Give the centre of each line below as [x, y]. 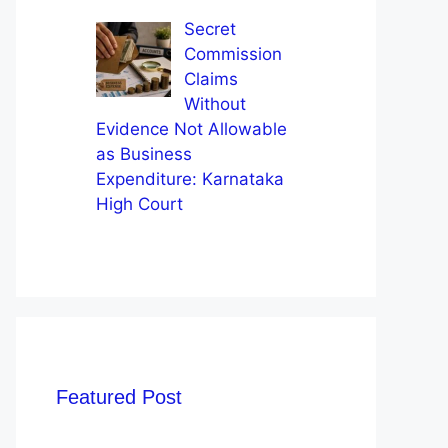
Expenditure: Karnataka [190, 178]
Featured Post [119, 397]
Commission [232, 53]
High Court [139, 203]
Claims [210, 78]
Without [214, 103]
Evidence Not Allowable [191, 128]
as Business [144, 153]
